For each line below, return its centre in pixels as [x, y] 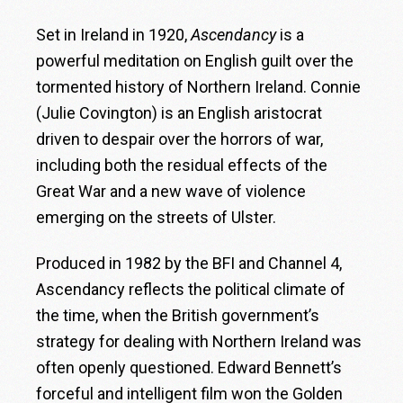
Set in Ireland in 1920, [114, 35]
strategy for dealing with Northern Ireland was [199, 342]
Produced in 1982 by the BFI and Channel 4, [189, 264]
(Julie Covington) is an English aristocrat [179, 113]
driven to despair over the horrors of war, [180, 139]
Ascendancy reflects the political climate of [191, 290]
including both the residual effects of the [182, 166]
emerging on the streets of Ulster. [157, 218]
